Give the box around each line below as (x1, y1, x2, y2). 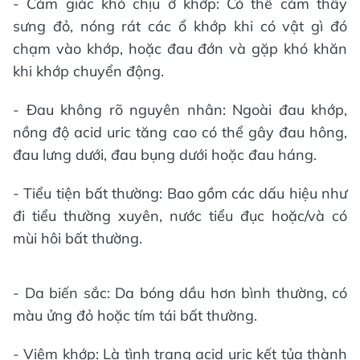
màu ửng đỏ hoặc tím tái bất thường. (13, 306, 257, 325)
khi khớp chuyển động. (13, 62, 164, 80)
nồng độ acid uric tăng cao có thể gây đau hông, (13, 123, 347, 141)
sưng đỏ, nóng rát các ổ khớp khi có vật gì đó (13, 17, 347, 35)
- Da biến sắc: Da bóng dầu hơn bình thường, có (13, 284, 347, 302)
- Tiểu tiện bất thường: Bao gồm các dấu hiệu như (13, 184, 347, 202)
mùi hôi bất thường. (13, 229, 142, 247)
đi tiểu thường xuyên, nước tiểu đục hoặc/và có (13, 207, 347, 225)
